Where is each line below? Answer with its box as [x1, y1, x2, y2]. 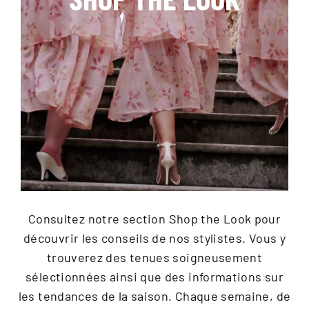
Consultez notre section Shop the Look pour [28, 209, 281, 226]
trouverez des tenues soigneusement [46, 248, 263, 265]
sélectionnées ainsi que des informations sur [26, 267, 283, 284]
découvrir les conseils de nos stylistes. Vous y [23, 228, 286, 246]
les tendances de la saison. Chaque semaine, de [18, 286, 291, 303]
